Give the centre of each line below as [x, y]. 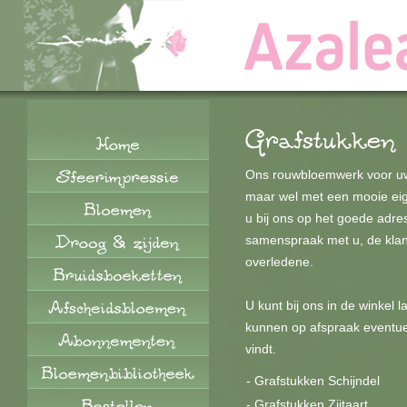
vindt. [261, 349]
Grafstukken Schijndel [317, 381]
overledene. [279, 262]
